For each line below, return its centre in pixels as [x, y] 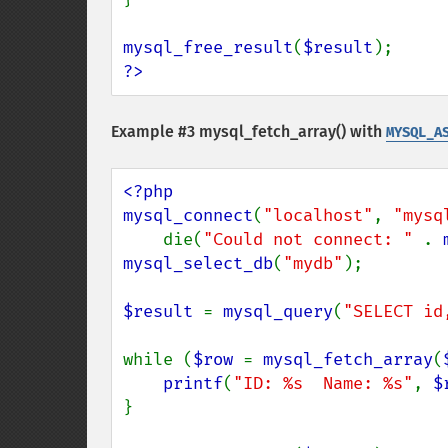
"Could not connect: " [313, 239]
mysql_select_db [198, 263]
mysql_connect [188, 215]
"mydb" [313, 263]
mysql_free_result [208, 47]
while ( [158, 359]
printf [193, 383]
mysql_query [278, 311]
